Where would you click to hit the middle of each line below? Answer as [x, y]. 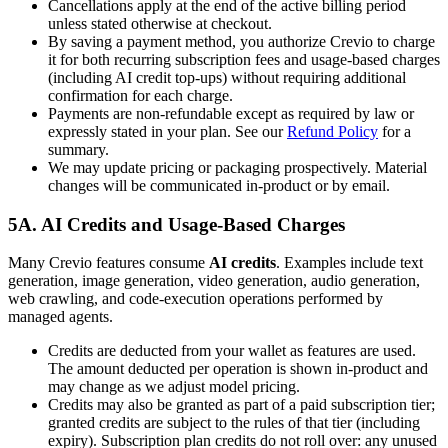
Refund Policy [332, 131]
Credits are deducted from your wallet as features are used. [232, 351]
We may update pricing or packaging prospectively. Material [237, 167]
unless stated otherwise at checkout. [160, 23]
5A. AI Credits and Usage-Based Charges [176, 224]
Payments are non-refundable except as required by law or [231, 113]
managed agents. [60, 317]
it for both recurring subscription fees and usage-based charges [244, 59]
